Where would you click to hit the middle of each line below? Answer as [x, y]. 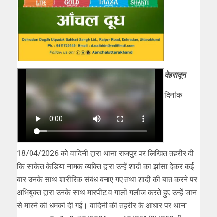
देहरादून [175, 75]
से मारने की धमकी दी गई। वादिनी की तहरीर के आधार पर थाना [102, 205]
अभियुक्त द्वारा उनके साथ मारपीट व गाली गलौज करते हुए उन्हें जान [107, 192]
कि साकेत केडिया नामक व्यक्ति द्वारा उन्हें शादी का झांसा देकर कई [105, 166]
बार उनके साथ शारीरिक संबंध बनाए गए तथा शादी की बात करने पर [107, 179]
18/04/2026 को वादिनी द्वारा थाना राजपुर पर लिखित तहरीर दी [105, 153]
